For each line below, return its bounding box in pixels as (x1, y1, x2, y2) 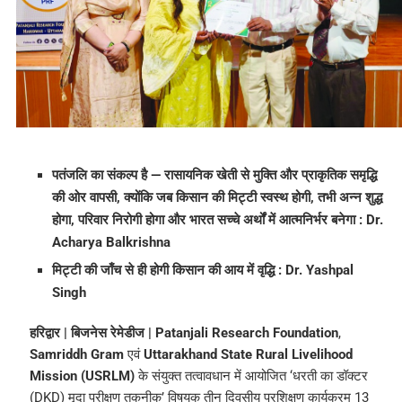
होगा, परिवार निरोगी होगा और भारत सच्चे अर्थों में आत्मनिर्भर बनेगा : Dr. (51, 212, 383, 229)
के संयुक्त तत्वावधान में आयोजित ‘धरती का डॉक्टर (134, 368, 368, 385)
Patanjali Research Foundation (154, 325, 338, 342)
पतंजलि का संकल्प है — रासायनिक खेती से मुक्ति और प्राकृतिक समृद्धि (51, 167, 377, 184)
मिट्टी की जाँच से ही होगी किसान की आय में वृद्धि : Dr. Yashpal (51, 262, 354, 279)
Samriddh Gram (29, 346, 124, 363)
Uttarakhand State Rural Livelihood (143, 346, 353, 363)
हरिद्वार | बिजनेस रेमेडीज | (29, 325, 155, 342)
